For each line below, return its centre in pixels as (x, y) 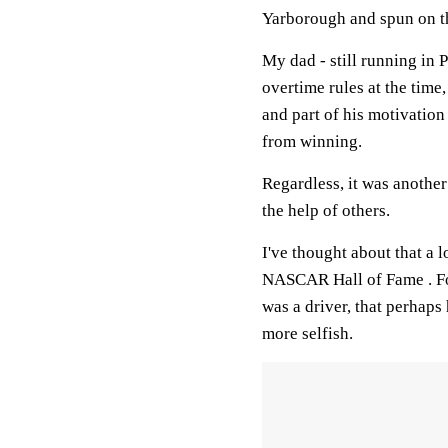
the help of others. (326, 210)
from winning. (312, 141)
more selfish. (307, 333)
